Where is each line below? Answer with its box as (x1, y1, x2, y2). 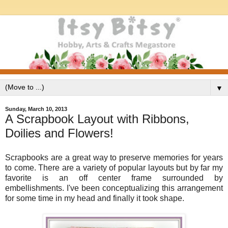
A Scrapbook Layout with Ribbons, (5, 112, 189, 126)
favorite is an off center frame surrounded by (5, 174, 223, 183)
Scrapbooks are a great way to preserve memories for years (5, 153, 223, 162)
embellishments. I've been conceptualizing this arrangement (5, 184, 223, 193)
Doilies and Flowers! (5, 126, 113, 140)
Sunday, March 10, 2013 (5, 106, 67, 112)
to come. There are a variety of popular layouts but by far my (5, 163, 223, 173)
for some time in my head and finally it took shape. (5, 194, 186, 203)
